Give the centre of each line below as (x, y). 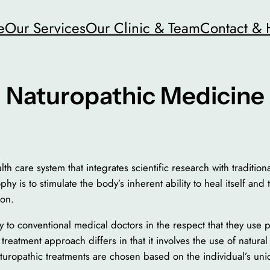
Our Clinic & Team (143, 28)
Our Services (45, 28)
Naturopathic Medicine (135, 95)
